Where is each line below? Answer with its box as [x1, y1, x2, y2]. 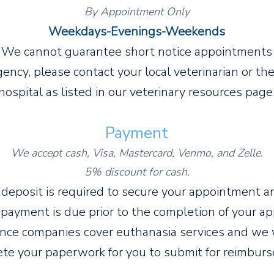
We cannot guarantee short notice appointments [1, 43, 272, 60]
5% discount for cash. [84, 165, 190, 179]
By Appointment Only [84, 4, 190, 19]
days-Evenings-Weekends [81, 23, 225, 40]
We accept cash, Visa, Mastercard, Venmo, [10, 146, 217, 160]
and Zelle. [216, 146, 263, 160]
